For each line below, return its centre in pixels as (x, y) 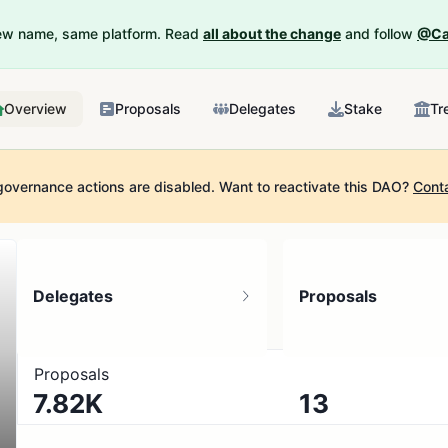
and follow (379, 33)
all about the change (272, 33)
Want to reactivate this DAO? (312, 186)
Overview (35, 108)
